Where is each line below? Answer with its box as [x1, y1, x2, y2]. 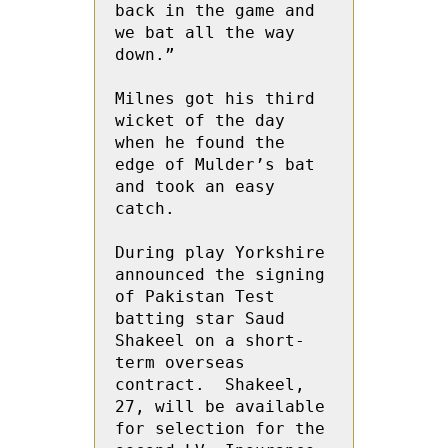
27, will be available [115, 397, 325, 416]
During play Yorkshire [115, 243, 325, 262]
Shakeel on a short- [115, 331, 305, 350]
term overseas [115, 353, 245, 372]
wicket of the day [115, 111, 285, 130]
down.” [115, 45, 175, 64]
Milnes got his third [115, 89, 315, 108]
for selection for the [115, 419, 325, 438]
